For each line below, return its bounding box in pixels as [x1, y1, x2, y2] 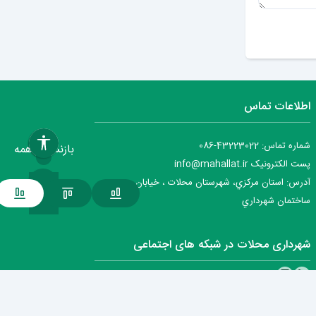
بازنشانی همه [13, 140, 74, 159]
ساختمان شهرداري [242, 193, 310, 209]
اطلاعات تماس [244, 97, 310, 116]
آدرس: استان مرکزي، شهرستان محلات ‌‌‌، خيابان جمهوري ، [96, 174, 310, 190]
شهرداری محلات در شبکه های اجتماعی [133, 235, 310, 255]
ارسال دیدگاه [269, 16, 312, 30]
